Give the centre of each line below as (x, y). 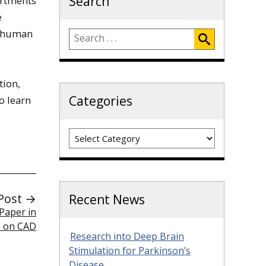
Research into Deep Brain (127, 236)
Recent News (107, 199)
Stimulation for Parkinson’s (130, 251)
